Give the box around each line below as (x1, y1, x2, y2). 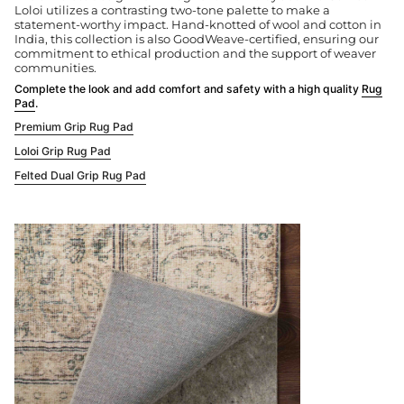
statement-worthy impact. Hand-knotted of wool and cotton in (14, 17, 381, 32)
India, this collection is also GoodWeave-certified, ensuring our (14, 32, 379, 47)
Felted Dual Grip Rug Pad (14, 168, 146, 182)
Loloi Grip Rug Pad (14, 143, 111, 158)
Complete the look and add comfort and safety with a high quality (14, 81, 362, 96)
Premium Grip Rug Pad (14, 119, 133, 133)
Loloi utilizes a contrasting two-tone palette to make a (14, 3, 330, 18)
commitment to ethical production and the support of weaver (14, 46, 376, 61)
